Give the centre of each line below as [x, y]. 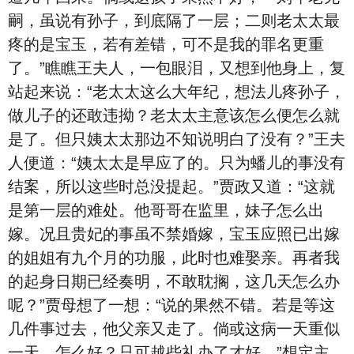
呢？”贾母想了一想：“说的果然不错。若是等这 [171, 305]
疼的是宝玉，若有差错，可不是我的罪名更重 [166, 44]
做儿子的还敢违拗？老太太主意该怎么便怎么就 [174, 115]
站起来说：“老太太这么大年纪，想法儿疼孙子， [177, 92]
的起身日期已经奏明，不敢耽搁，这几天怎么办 [174, 281]
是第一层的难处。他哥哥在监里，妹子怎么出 [166, 210]
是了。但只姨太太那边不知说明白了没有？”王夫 [177, 139]
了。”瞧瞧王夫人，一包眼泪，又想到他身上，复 [177, 68]
